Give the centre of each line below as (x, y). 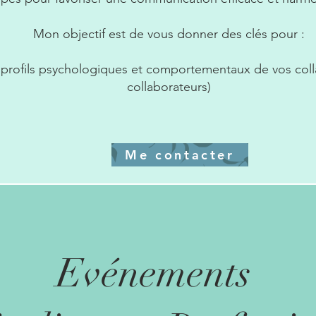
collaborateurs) (169, 87)
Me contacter (180, 155)
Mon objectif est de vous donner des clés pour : (169, 34)
